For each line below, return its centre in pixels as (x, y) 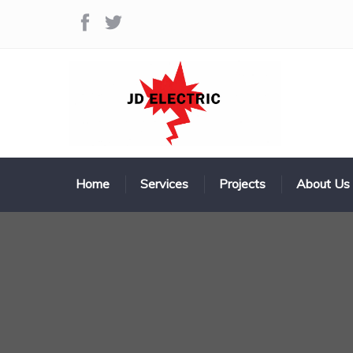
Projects (242, 183)
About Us (323, 183)
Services (164, 183)
